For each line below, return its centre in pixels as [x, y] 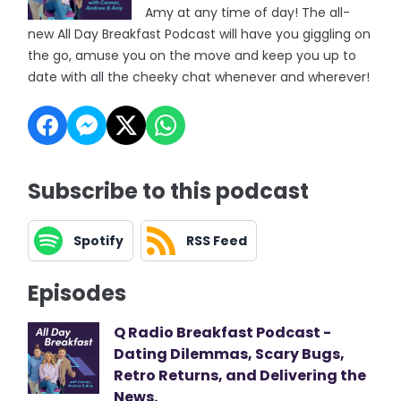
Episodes [77, 293]
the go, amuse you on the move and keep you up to [192, 55]
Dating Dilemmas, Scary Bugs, [230, 354]
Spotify [99, 240]
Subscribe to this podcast [169, 191]
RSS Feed [217, 240]
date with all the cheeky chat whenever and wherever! [199, 77]
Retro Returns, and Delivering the [240, 375]
